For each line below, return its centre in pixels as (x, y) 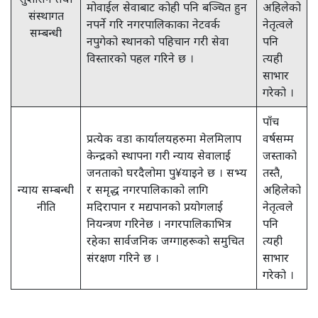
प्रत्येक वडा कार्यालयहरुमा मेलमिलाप (164, 138)
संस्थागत (46, 16)
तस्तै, (273, 172)
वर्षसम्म (278, 138)
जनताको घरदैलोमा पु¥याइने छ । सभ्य (167, 172)
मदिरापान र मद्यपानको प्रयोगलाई (155, 207)
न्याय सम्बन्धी (46, 190)
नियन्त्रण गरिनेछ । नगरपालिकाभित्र (159, 224)
